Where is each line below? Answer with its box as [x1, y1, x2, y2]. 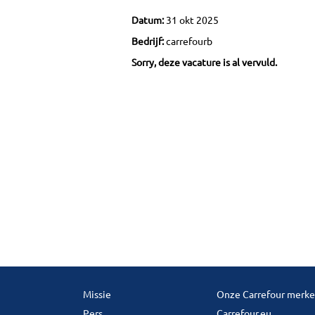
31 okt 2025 [166, 13, 219, 26]
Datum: [131, 13, 166, 26]
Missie [83, 288, 111, 301]
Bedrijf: [131, 34, 166, 47]
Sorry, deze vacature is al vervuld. [131, 56, 277, 68]
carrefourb [166, 34, 212, 47]
